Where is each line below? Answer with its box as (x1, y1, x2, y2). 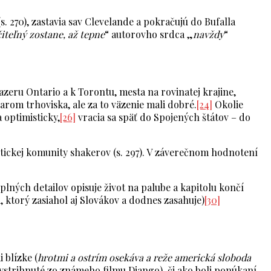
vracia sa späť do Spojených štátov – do (76, 111, 250, 124)
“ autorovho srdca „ (105, 28, 193, 41)
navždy (193, 28, 224, 41)
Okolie (212, 98, 243, 111)
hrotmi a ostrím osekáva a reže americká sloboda (38, 251, 251, 264)
